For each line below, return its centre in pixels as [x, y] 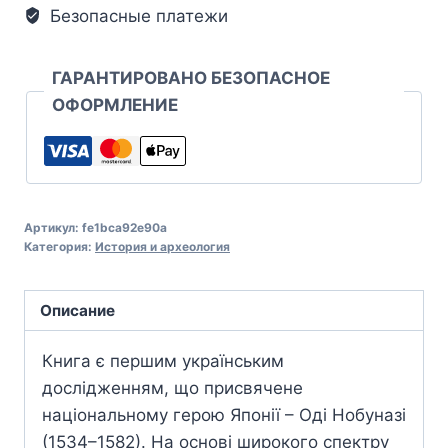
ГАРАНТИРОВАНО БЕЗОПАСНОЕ [191, 77]
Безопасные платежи [137, 15]
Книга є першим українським [163, 361]
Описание [78, 310]
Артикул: [53, 227]
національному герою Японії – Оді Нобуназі [224, 415]
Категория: [59, 246]
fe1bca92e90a [124, 227]
